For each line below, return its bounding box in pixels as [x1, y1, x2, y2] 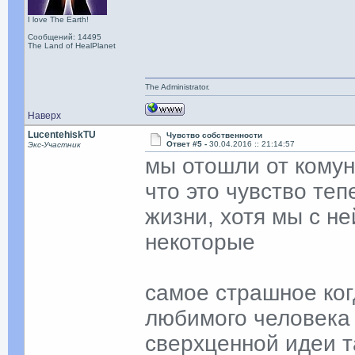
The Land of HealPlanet [28, 41, 116, 50]
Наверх [28, 110, 62, 121]
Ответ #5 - [166, 139, 210, 148]
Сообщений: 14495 [28, 32, 102, 41]
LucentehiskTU [28, 129, 97, 140]
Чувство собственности [166, 131, 263, 139]
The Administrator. [145, 82, 211, 91]
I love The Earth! [28, 15, 90, 24]
